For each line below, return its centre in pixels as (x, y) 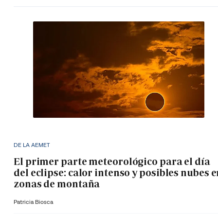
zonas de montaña (57, 184)
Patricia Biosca (33, 201)
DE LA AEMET (32, 145)
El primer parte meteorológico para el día (112, 162)
